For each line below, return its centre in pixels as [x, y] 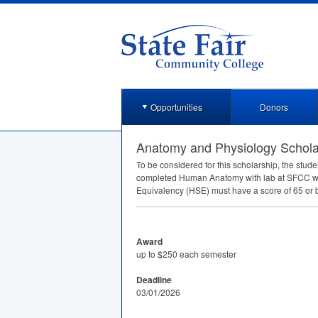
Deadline [154, 280]
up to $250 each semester [186, 254]
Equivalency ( [163, 190]
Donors [274, 107]
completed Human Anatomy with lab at [212, 177]
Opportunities [176, 107]
